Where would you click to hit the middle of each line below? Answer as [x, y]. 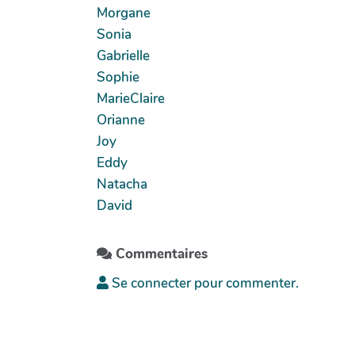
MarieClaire [131, 98]
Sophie [118, 77]
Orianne [121, 120]
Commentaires [160, 254]
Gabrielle [123, 55]
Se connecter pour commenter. [204, 283]
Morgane [124, 13]
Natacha [122, 184]
